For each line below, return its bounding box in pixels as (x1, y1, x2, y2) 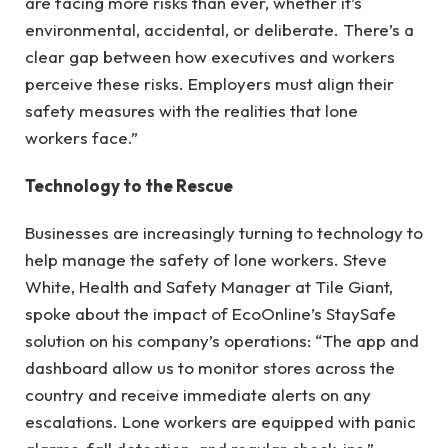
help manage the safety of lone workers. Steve (25, 248, 387, 270)
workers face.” (25, 127, 138, 149)
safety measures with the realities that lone (25, 100, 358, 122)
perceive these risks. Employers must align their (25, 73, 394, 95)
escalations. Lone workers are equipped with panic (25, 410, 416, 432)
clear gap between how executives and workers (25, 46, 395, 68)
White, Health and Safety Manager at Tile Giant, (25, 275, 393, 297)
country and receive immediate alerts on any (25, 383, 371, 405)
